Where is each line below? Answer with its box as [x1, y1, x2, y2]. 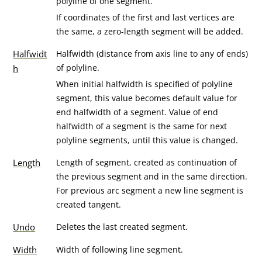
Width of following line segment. [56, 244, 184, 255]
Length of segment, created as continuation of [56, 157, 237, 168]
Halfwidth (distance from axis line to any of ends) [56, 48, 249, 59]
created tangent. [56, 199, 122, 210]
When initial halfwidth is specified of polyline [56, 78, 233, 89]
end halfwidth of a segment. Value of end [56, 106, 219, 118]
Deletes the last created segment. [56, 221, 188, 232]
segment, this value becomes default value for [56, 92, 238, 104]
